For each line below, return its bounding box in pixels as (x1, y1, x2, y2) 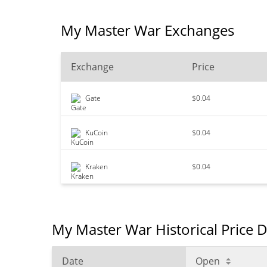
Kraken (85, 162, 108, 172)
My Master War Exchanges (61, 20, 234, 40)
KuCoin (85, 128, 108, 138)
